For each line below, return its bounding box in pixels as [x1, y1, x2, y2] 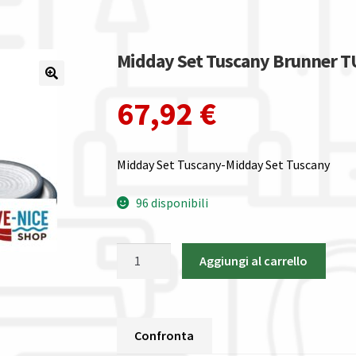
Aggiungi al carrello [199, 253, 308, 269]
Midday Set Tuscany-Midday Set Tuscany [116, 157, 330, 173]
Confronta [134, 327, 195, 343]
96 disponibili [136, 194, 209, 211]
